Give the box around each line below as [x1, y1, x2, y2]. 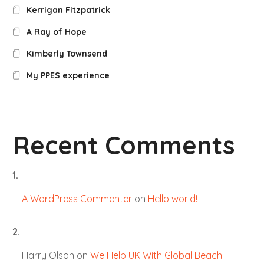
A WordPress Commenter [21, 192, 132, 204]
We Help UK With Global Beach [90, 249, 222, 261]
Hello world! [147, 192, 197, 204]
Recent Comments [13, 129, 236, 161]
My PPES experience [26, 70, 110, 81]
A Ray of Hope [26, 26, 87, 37]
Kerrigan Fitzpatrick [26, 4, 110, 15]
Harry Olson [21, 249, 74, 261]
